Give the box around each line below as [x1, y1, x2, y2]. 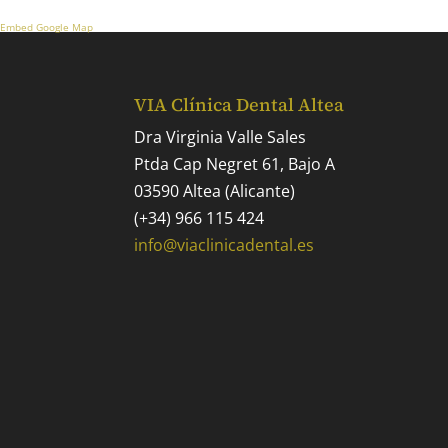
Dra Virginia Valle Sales [134, 126, 307, 149]
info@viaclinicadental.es [134, 234, 315, 257]
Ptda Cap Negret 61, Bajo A [134, 153, 336, 176]
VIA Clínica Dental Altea [134, 92, 345, 118]
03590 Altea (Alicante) [134, 180, 296, 203]
